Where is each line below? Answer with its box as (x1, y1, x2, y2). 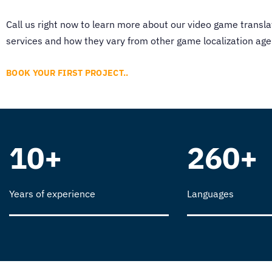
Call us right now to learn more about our (6, 18, 188, 31)
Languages (186, 187, 234, 200)
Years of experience (9, 187, 95, 200)
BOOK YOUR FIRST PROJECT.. (6, 67, 129, 78)
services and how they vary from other (6, 35, 177, 47)
